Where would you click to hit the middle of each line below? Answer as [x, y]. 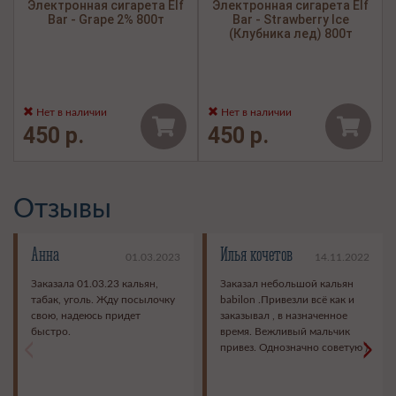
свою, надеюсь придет [86, 316]
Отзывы [62, 210]
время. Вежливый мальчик [285, 332]
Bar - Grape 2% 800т [106, 20]
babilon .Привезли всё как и [287, 300]
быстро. [51, 332]
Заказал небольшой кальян [287, 284]
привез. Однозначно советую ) [294, 348]
